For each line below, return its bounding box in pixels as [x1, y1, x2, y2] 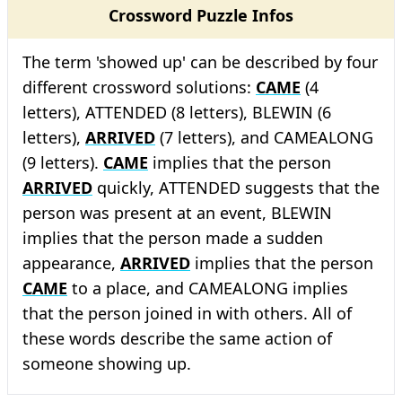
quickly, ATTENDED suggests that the [92, 177, 380, 198]
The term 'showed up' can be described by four [22, 51, 378, 73]
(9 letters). [22, 152, 103, 173]
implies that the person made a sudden [22, 227, 323, 249]
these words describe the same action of [22, 328, 332, 349]
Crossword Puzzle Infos [109, 4, 293, 26]
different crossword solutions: [22, 76, 256, 98]
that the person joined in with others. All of [22, 302, 352, 324]
